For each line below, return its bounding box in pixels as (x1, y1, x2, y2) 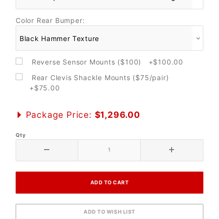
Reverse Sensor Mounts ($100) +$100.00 (29, 57, 183, 66)
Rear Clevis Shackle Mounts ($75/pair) (29, 73, 174, 82)
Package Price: (22, 109, 95, 120)
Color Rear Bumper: (16, 16, 85, 24)
